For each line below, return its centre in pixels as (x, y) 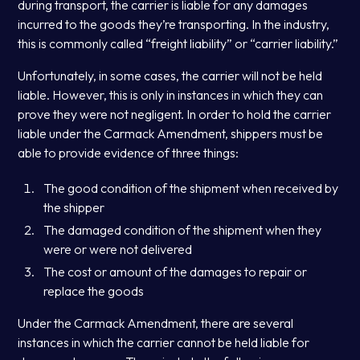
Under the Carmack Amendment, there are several (156, 323)
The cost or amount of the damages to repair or (176, 272)
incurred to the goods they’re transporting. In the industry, (174, 25)
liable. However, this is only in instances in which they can (171, 95)
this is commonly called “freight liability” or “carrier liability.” (178, 44)
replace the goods (94, 291)
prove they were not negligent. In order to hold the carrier (175, 115)
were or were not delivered (118, 250)
